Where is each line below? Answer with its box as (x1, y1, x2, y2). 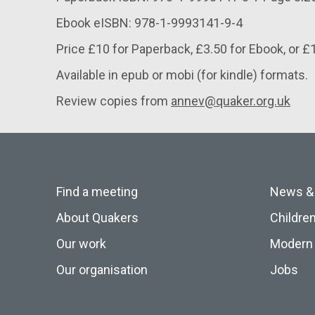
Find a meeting (56, 184, 138, 199)
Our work (56, 236, 106, 251)
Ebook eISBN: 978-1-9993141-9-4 (56, 15, 243, 30)
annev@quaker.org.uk (171, 93, 290, 108)
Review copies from (56, 93, 171, 108)
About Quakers (56, 210, 139, 225)
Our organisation (56, 262, 148, 277)
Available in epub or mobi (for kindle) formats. (56, 67, 308, 82)
